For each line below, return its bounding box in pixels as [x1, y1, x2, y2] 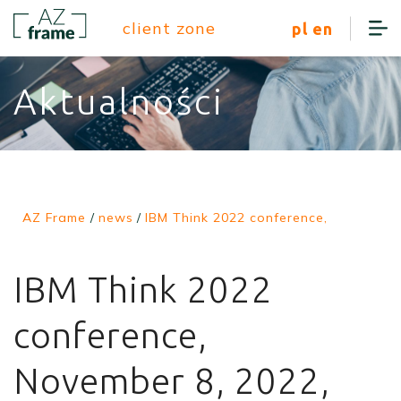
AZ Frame [22, 209, 86, 226]
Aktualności [13, 81, 225, 122]
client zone [123, 17, 217, 38]
